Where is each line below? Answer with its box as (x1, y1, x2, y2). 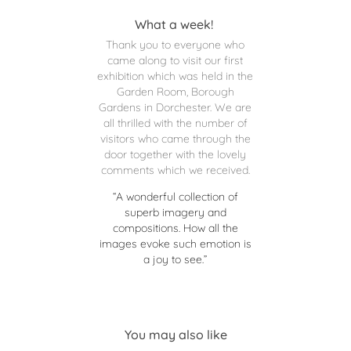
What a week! (134, 13, 216, 33)
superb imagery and (124, 202, 226, 219)
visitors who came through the (100, 128, 251, 146)
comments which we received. (100, 160, 250, 177)
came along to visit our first (107, 50, 244, 67)
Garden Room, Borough (116, 81, 234, 99)
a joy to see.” (143, 249, 208, 266)
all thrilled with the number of (103, 113, 248, 130)
